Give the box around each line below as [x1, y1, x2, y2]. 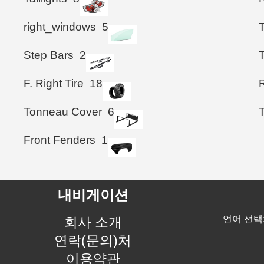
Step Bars [24, 48, 74, 61]
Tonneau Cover [24, 105, 102, 118]
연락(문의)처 [54, 232, 132, 248]
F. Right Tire [24, 77, 84, 90]
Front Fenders [24, 133, 95, 146]
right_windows [24, 20, 96, 33]
